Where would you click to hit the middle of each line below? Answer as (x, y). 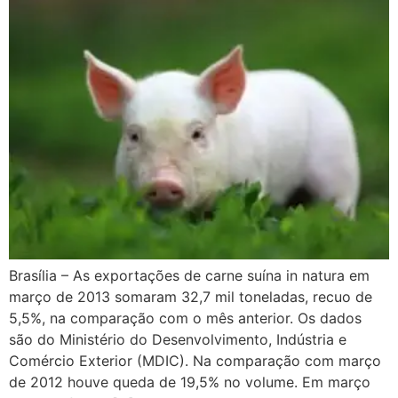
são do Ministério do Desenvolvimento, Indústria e (178, 340)
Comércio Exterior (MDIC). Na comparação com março (195, 361)
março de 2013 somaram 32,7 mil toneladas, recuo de (191, 297)
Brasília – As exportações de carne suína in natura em (189, 276)
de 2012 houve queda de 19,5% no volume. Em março (190, 382)
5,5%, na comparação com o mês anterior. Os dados (185, 318)
